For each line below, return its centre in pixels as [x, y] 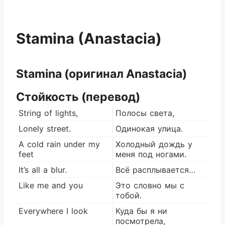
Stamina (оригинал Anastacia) [101, 74]
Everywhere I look [53, 211]
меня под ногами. [151, 154]
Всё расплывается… [155, 170]
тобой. [129, 195]
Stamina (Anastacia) [89, 38]
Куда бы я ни [141, 211]
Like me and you [51, 185]
